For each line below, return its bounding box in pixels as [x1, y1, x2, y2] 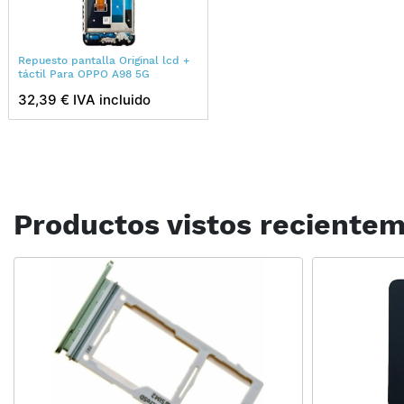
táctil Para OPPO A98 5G [18, 67, 150, 80]
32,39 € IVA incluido [18, 90, 151, 108]
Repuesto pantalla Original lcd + [18, 53, 189, 67]
